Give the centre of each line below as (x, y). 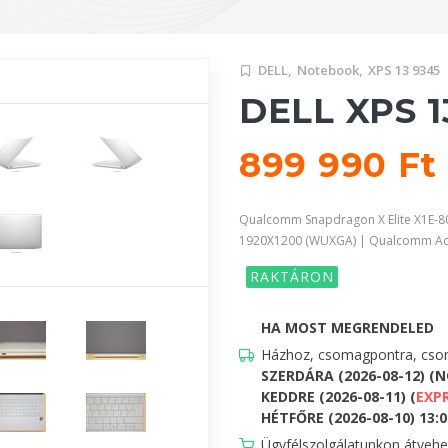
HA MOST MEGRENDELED (347, 327)
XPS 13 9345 (404, 69)
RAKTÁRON (292, 276)
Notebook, (330, 69)
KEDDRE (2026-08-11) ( (338, 396)
